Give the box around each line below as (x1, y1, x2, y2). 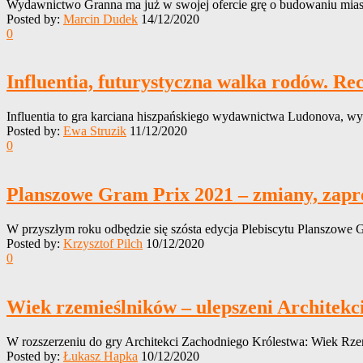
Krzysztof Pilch (63, 237, 143, 251)
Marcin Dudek (63, 11, 138, 26)
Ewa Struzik (63, 124, 126, 139)
